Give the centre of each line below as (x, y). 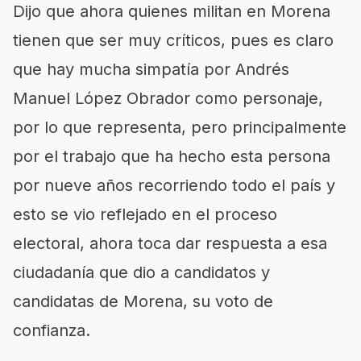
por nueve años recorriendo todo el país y (174, 185)
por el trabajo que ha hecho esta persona (172, 156)
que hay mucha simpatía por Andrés (151, 69)
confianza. (52, 330)
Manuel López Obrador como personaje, (168, 98)
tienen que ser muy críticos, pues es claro (173, 40)
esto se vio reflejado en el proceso (145, 214)
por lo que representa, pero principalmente (180, 127)
